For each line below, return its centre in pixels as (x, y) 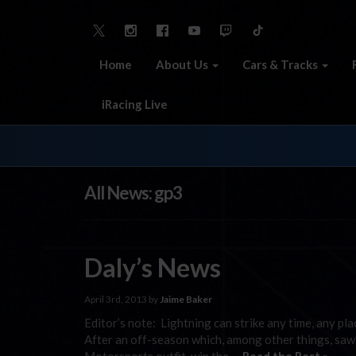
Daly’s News (153, 267)
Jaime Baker (186, 299)
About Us (183, 64)
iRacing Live (133, 104)
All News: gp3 (133, 193)
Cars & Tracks (281, 64)
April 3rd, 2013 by (122, 299)
